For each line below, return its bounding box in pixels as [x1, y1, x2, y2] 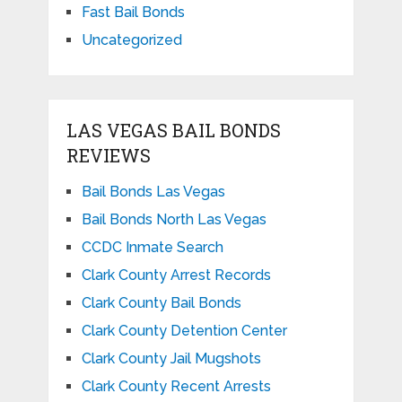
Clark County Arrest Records [81, 267, 271, 284]
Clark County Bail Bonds [81, 294, 241, 312]
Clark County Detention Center [81, 322, 287, 340]
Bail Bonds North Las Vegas [81, 211, 267, 229]
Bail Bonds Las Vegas [81, 183, 225, 201]
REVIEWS [66, 144, 151, 168]
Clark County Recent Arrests [81, 378, 271, 396]
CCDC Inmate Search [81, 239, 223, 257]
